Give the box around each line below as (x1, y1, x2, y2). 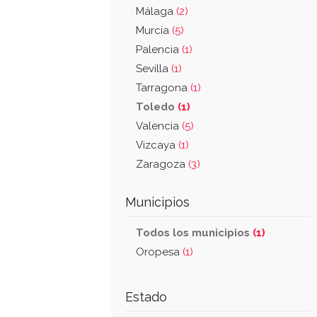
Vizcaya (136, 139, 178, 151)
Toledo (136, 100, 178, 113)
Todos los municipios (136, 226, 253, 239)
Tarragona (136, 81, 190, 94)
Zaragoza (136, 158, 188, 171)
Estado (125, 289, 167, 304)
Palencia (136, 43, 182, 56)
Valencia (136, 120, 182, 132)
